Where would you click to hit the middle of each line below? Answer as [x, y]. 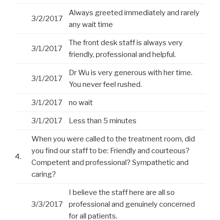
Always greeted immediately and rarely [134, 13]
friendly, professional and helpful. [122, 55]
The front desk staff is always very [126, 43]
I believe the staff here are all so [122, 193]
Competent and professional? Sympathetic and [110, 163]
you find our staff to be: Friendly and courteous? [110, 151]
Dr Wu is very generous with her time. [131, 73]
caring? [44, 175]
